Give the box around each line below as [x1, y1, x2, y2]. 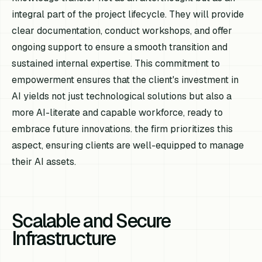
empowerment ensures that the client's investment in [12, 73, 239, 86]
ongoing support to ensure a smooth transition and [12, 40, 228, 53]
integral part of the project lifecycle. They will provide [12, 8, 244, 20]
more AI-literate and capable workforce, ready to [12, 106, 223, 119]
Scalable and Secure [12, 208, 171, 233]
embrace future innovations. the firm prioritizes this [12, 122, 233, 135]
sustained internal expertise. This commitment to [12, 57, 220, 70]
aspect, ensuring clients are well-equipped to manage [12, 139, 244, 151]
